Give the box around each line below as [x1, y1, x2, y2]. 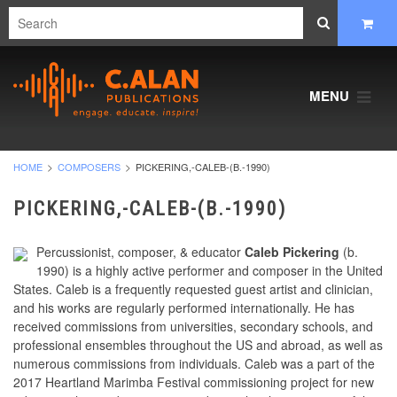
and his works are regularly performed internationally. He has [13, 299, 354, 317]
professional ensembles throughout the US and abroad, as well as [13, 336, 383, 354]
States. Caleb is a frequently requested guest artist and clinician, [13, 280, 373, 299]
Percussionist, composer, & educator [36, 243, 245, 261]
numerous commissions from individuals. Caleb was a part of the [13, 354, 375, 373]
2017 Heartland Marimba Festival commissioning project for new [13, 373, 374, 392]
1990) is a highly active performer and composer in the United [36, 261, 383, 280]
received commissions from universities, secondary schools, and [13, 317, 373, 336]
